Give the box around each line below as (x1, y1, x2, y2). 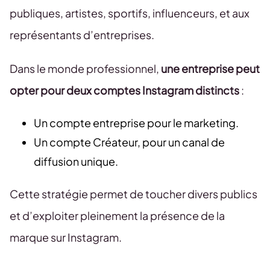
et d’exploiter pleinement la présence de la (10, 208, 225, 222)
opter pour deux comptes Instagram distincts (10, 83, 239, 97)
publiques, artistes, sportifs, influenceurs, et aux (10, 5, 250, 20)
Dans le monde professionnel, (10, 61, 161, 75)
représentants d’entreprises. (10, 27, 156, 42)
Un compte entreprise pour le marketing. (34, 115, 239, 130)
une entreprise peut (161, 61, 260, 75)
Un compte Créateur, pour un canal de (34, 134, 225, 149)
